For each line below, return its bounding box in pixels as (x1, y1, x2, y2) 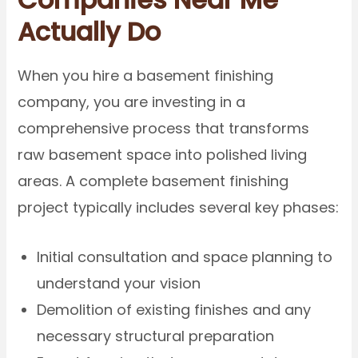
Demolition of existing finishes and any (37, 299, 312, 320)
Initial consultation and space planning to (37, 246, 333, 267)
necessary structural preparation (37, 325, 275, 346)
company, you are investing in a (18, 91, 246, 112)
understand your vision (37, 272, 201, 293)
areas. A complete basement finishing (18, 170, 289, 191)
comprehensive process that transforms (18, 117, 310, 138)
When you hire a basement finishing (18, 65, 274, 86)
